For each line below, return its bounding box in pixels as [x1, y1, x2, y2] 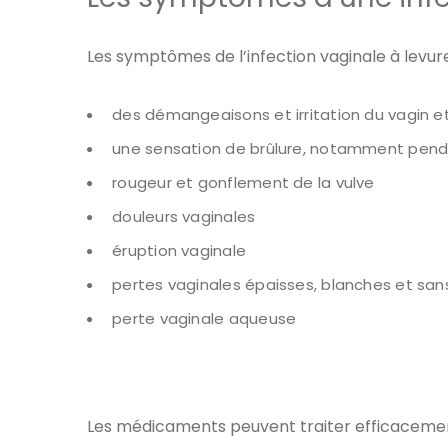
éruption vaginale [112, 240, 247, 262]
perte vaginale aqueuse [112, 308, 297, 330]
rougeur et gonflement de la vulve [112, 172, 375, 194]
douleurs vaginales [112, 206, 256, 228]
